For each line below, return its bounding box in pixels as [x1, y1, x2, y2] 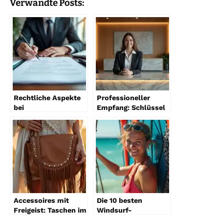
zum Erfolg [97, 113, 134, 121]
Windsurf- [97, 206, 132, 214]
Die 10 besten [97, 196, 142, 204]
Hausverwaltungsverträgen [14, 113, 107, 121]
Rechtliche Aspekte [14, 93, 81, 102]
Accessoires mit [14, 196, 69, 204]
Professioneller [97, 93, 150, 102]
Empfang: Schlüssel [97, 103, 165, 111]
